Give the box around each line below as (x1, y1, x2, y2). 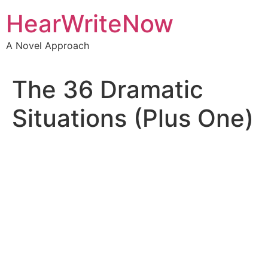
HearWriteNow (6, 9, 173, 38)
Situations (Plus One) (12, 103, 254, 133)
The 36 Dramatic (12, 75, 203, 105)
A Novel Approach (6, 39, 89, 51)
